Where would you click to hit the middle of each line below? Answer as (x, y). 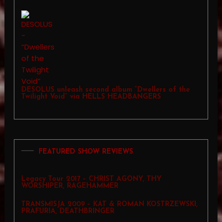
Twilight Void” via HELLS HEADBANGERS (91, 97)
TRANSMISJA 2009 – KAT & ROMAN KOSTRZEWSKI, (109, 205)
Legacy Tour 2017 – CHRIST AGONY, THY (91, 179)
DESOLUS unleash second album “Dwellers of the (105, 90)
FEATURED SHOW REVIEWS (86, 152)
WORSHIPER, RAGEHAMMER (70, 186)
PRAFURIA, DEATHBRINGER (68, 212)
